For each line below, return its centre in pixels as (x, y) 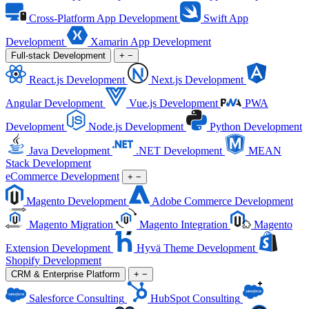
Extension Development (58, 248)
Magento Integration (183, 225)
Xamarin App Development (151, 42)
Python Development (256, 127)
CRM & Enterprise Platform (66, 274)
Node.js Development (136, 127)
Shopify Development (53, 260)
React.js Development (77, 80)
